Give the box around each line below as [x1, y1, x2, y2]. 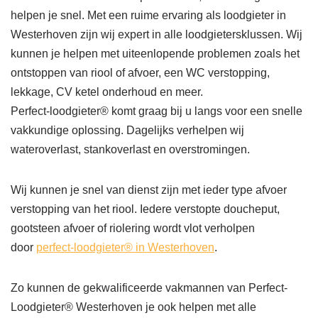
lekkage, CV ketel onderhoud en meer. [11, 86, 203, 98]
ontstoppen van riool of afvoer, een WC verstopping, [11, 67, 270, 79]
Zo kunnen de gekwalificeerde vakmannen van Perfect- [11, 282, 287, 294]
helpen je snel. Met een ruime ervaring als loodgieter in [11, 9, 286, 21]
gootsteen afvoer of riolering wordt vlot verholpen [11, 222, 255, 234]
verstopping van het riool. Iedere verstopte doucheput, [11, 203, 280, 215]
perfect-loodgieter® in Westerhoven [36, 241, 214, 253]
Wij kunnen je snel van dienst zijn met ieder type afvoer [11, 184, 287, 196]
